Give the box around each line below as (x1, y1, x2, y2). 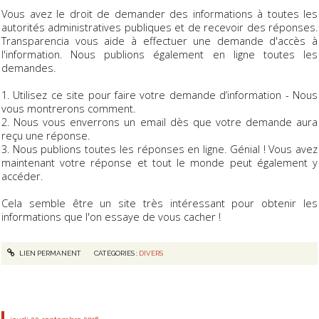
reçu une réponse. (1, 127, 90, 142)
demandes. (1, 60, 56, 75)
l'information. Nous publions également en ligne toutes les (1, 46, 318, 61)
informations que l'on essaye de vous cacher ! (1, 209, 221, 224)
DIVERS (138, 249, 163, 258)
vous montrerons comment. (1, 100, 135, 115)
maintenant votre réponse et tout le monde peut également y (1, 155, 318, 169)
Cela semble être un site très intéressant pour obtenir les (1, 195, 318, 210)
